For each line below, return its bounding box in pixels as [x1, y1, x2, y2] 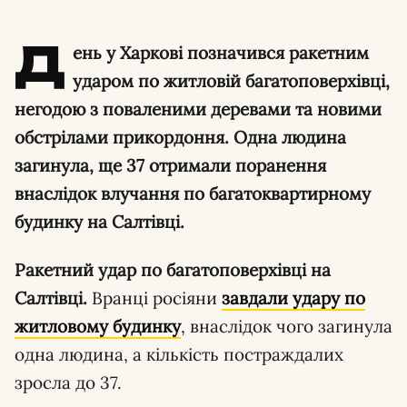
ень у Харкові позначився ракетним [73, 41, 370, 64]
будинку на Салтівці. [15, 210, 184, 233]
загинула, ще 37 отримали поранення [15, 154, 326, 176]
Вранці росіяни [87, 286, 222, 309]
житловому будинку [15, 314, 181, 337]
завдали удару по [222, 286, 365, 309]
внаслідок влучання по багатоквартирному [15, 182, 371, 204]
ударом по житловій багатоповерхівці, [73, 69, 391, 92]
